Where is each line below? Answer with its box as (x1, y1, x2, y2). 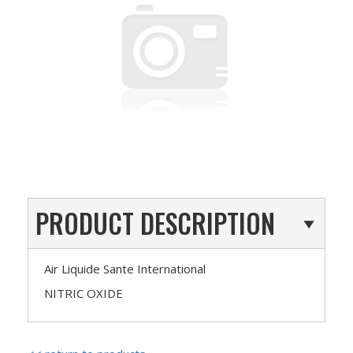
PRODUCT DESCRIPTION (35, 203, 275, 243)
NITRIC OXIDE (44, 284, 123, 301)
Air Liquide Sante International (44, 260, 206, 277)
